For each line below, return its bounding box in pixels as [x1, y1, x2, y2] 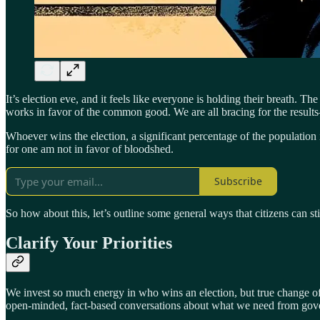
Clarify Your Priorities [6, 234, 172, 253]
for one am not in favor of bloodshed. [6, 142, 176, 155]
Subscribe [214, 174, 262, 189]
